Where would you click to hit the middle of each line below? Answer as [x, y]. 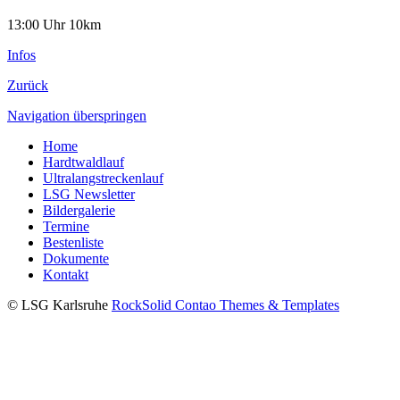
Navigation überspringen [77, 115]
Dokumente [76, 258]
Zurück [28, 85]
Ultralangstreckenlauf [103, 178]
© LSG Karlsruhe [59, 304]
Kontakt [66, 274]
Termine [66, 226]
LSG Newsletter [89, 194]
